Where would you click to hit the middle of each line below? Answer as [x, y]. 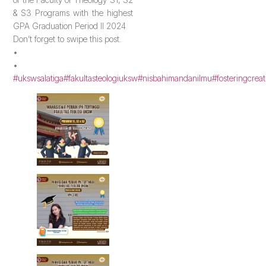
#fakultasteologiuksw [101, 78]
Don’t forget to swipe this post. [67, 39]
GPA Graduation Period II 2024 [70, 26]
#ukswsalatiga [39, 78]
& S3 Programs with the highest [73, 12]
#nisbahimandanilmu [175, 78]
